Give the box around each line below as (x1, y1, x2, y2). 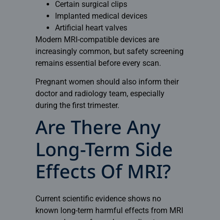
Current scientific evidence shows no (35, 193, 161, 203)
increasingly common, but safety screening (35, 46, 184, 56)
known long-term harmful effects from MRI (35, 205, 183, 215)
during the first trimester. (35, 101, 119, 110)
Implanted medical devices (55, 11, 147, 21)
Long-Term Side (35, 139, 173, 164)
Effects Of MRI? (35, 161, 171, 186)
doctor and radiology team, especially (35, 89, 165, 99)
